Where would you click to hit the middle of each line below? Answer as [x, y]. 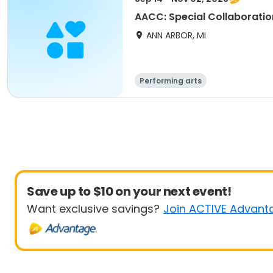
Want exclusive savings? [93, 209]
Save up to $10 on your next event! [129, 191]
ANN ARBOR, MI [176, 35]
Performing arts [171, 81]
